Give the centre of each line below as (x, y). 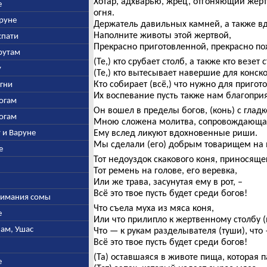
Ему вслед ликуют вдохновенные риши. (175, 133)
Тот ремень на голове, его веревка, (165, 170)
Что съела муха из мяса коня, (153, 208)
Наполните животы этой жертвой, (162, 35)
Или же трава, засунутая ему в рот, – (168, 181)
